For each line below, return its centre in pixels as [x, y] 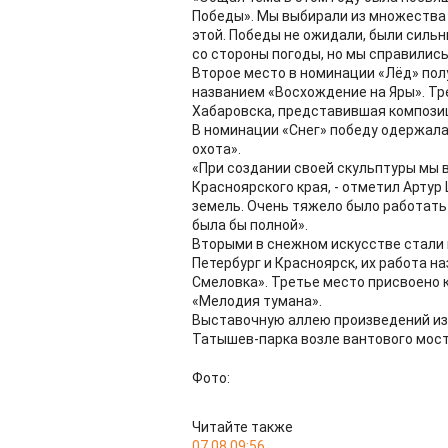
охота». [216, 149]
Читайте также [242, 427]
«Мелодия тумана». [257, 301]
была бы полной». [250, 225]
